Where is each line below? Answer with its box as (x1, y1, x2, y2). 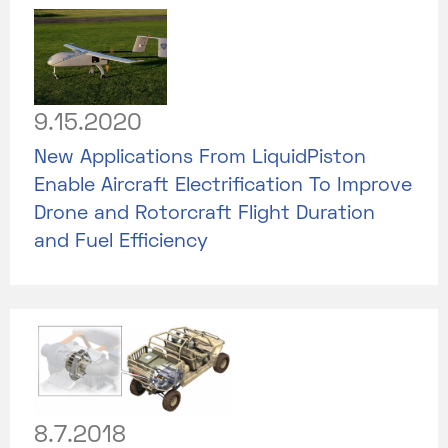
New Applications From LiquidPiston (34, 148, 366, 167)
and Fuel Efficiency (34, 232, 208, 251)
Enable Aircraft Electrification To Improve (34, 176, 412, 195)
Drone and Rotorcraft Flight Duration (34, 204, 375, 223)
